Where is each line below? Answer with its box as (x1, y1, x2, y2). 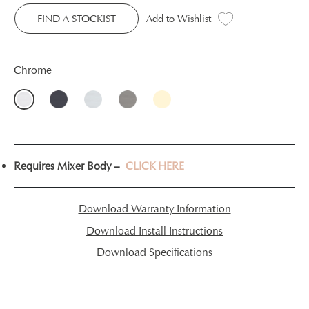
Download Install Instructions (86, 224, 223, 237)
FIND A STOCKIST (37, 12, 116, 25)
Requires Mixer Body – (14, 159, 126, 172)
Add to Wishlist (146, 12, 211, 25)
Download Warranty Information (78, 202, 231, 215)
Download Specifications (97, 246, 212, 259)
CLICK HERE (126, 159, 184, 172)
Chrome (14, 63, 52, 77)
